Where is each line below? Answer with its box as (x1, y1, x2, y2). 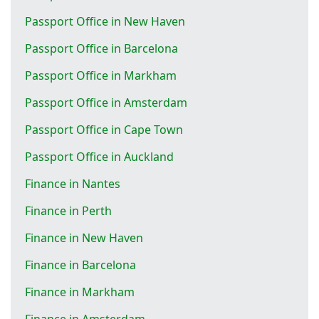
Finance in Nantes (25, 175, 120, 192)
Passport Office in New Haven (25, 13, 185, 29)
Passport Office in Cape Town (25, 121, 183, 137)
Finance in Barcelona (25, 256, 136, 273)
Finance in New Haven (25, 229, 143, 246)
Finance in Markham (25, 283, 135, 300)
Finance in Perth (25, 202, 112, 219)
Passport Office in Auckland (25, 148, 174, 164)
